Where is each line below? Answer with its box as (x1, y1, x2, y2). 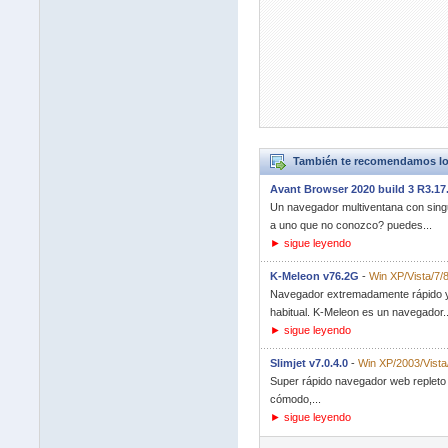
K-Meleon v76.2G (269, 270, 359, 282)
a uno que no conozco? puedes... (269, 219, 432, 231)
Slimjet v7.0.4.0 (269, 357, 348, 369)
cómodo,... (269, 393, 321, 405)
